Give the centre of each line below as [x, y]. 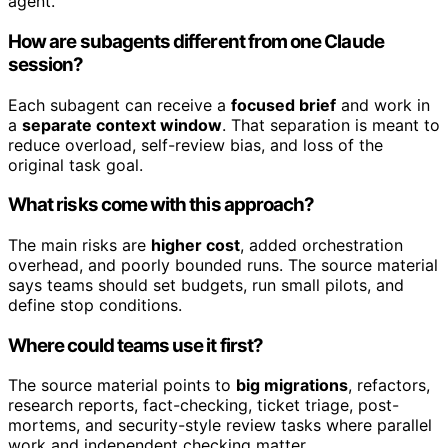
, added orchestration [321, 245]
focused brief [283, 104]
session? [46, 64]
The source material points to [122, 385]
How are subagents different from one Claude [196, 41]
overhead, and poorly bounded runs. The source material [223, 265]
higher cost [195, 245]
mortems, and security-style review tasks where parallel [220, 425]
